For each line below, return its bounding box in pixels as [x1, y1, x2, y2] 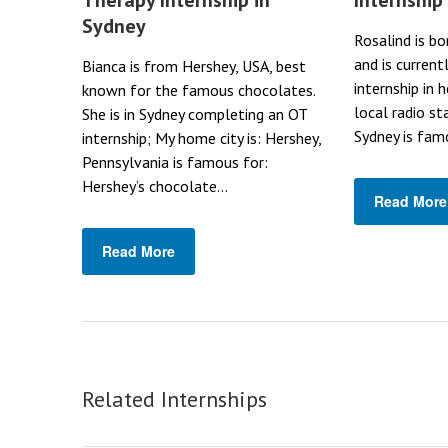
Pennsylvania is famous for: [82, 151, 268, 172]
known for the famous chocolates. [82, 79, 315, 100]
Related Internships [82, 384, 267, 413]
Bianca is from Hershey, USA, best [82, 55, 306, 76]
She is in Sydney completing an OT [82, 103, 307, 124]
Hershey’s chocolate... [82, 175, 228, 196]
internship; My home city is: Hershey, [82, 127, 321, 148]
